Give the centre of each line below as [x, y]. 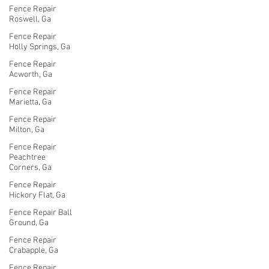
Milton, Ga [27, 130]
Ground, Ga [29, 223]
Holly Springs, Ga [40, 47]
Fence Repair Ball [41, 213]
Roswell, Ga [30, 20]
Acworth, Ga [31, 75]
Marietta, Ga [30, 102]
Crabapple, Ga [34, 251]
